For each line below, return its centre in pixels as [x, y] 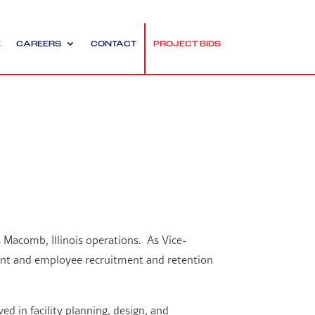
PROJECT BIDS [187, 45]
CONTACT [113, 45]
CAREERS [38, 45]
